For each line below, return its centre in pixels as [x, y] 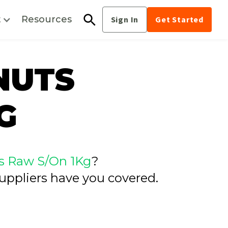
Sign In [125, 19]
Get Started [179, 19]
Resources [46, 19]
